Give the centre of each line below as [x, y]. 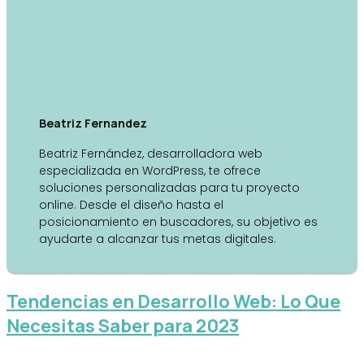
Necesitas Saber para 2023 [123, 326]
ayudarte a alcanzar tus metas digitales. [158, 239]
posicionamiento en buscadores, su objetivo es [178, 222]
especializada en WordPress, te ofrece [150, 171]
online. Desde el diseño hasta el [131, 205]
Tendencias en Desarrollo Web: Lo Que [173, 302]
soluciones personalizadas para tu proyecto [169, 188]
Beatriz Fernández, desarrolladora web [151, 154]
